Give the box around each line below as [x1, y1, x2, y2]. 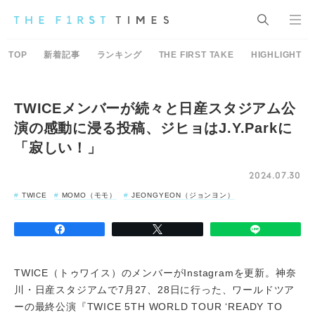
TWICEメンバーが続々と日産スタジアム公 [14, 101, 296, 116]
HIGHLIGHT [250, 50, 302, 60]
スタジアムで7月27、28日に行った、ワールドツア [56, 284, 295, 295]
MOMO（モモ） [61, 191, 117, 199]
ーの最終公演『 [14, 301, 87, 312]
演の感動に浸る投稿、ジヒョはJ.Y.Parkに [14, 120, 292, 136]
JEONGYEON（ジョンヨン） [131, 191, 235, 199]
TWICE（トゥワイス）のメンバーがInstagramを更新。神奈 [14, 267, 297, 278]
